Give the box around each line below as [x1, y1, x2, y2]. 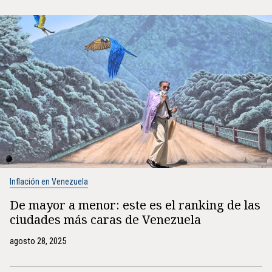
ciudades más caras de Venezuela [10, 211, 201, 228]
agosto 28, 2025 [10, 236, 66, 246]
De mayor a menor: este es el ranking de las [10, 197, 260, 213]
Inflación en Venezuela [10, 177, 88, 186]
